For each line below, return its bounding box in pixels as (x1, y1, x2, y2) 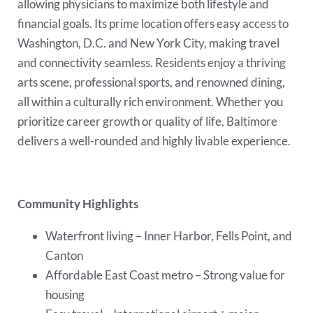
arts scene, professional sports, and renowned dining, (17, 75, 286, 90)
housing (45, 286, 87, 302)
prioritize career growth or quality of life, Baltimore (17, 114, 278, 129)
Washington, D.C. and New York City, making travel (17, 36, 280, 51)
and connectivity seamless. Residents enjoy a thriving (17, 55, 286, 71)
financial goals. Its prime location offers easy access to (17, 16, 289, 31)
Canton (45, 247, 86, 263)
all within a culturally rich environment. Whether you (17, 94, 284, 110)
